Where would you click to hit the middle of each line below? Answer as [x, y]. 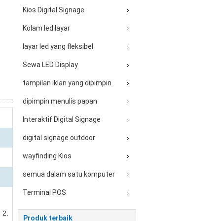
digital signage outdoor [59, 138]
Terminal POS [44, 192]
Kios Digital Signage [54, 10]
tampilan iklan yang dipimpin [67, 83]
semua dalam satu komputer [69, 174]
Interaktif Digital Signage [62, 119]
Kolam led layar [46, 28]
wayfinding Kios [47, 156]
